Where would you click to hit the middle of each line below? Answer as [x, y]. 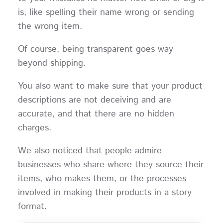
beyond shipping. [55, 63]
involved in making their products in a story [105, 192]
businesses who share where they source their [111, 165]
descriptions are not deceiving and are [94, 100]
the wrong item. [53, 27]
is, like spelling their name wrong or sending [106, 13]
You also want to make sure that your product [110, 86]
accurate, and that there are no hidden [96, 114]
